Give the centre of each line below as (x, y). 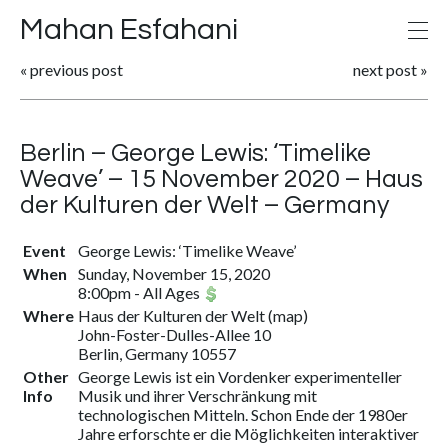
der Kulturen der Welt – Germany (204, 205)
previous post (76, 69)
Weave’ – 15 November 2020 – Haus (221, 179)
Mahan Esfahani (129, 29)
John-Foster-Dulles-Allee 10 (174, 334)
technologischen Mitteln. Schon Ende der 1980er (243, 414)
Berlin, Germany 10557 (157, 353)
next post (385, 69)
